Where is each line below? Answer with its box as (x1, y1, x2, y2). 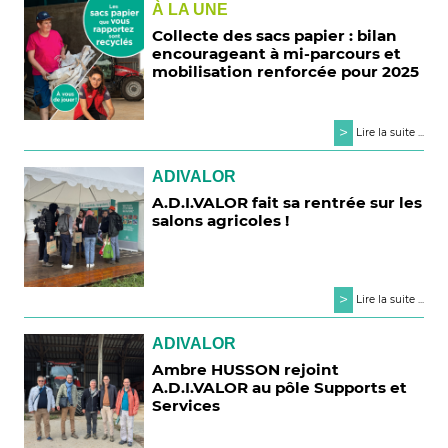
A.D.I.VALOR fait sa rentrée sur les (152, 193, 423, 213)
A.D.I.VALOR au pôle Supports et (152, 378, 408, 398)
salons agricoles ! (152, 211, 290, 231)
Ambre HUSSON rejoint (152, 360, 340, 380)
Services (152, 396, 221, 416)
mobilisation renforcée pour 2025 (152, 61, 420, 81)
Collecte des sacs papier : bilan (152, 25, 398, 45)
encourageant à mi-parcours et (152, 43, 402, 63)
